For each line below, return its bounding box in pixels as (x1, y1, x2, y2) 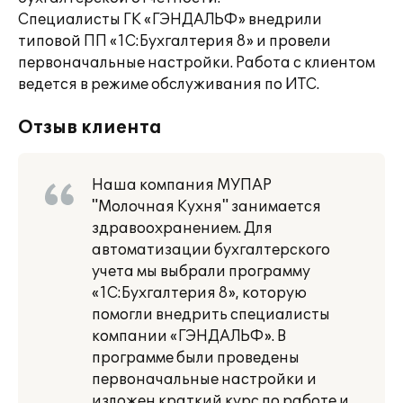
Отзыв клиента (18, 117, 162, 139)
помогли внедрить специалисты (92, 306, 330, 324)
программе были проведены (92, 349, 300, 367)
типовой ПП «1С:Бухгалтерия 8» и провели (18, 32, 331, 50)
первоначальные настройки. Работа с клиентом (18, 54, 375, 72)
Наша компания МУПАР (92, 176, 272, 194)
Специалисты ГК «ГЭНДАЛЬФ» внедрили (18, 11, 322, 29)
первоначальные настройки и (92, 371, 317, 389)
